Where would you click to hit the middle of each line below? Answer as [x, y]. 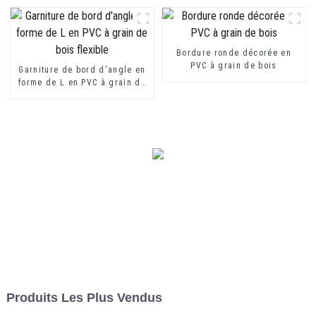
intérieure [82, 8]
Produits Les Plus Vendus [84, 297]
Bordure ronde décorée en [234, 53]
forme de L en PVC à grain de [82, 82]
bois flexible [82, 95]
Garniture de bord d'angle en [82, 69]
